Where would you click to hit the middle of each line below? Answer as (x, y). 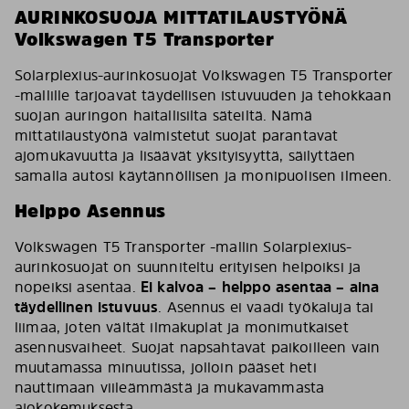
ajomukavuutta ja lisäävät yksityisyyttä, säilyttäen (185, 155)
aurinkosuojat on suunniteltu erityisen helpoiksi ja (188, 267)
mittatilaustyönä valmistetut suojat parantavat (177, 135)
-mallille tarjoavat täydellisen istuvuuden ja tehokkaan (203, 95)
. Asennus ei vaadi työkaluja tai (266, 307)
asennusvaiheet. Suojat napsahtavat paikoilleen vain (198, 347)
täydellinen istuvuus (87, 307)
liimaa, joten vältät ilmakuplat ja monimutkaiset (182, 327)
